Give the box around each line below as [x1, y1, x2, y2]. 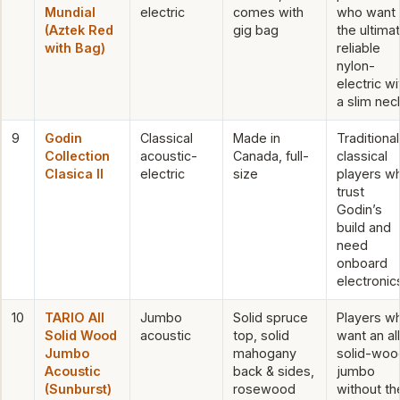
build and [337, 219, 391, 235]
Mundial [45, 4, 96, 20]
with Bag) [45, 39, 105, 55]
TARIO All [45, 309, 104, 325]
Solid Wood [45, 327, 117, 343]
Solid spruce [233, 309, 308, 325]
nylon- [337, 57, 375, 73]
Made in [233, 129, 280, 146]
